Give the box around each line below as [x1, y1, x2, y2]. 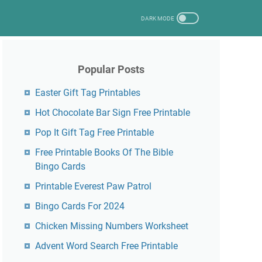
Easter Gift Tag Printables [35, 87, 140, 98]
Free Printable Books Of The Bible [35, 147, 173, 158]
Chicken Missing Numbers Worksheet [35, 220, 188, 232]
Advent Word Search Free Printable [35, 240, 178, 251]
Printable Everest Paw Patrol [35, 181, 151, 192]
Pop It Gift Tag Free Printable [35, 127, 154, 138]
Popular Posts [78, 63, 144, 75]
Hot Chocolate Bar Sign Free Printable [35, 107, 190, 118]
